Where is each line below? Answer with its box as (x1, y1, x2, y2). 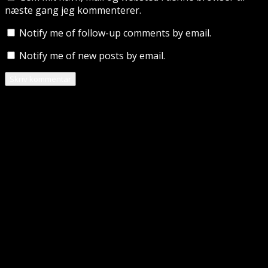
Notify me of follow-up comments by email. (19, 26, 211, 40)
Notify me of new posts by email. (19, 49, 165, 63)
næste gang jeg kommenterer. (5, 4, 141, 17)
